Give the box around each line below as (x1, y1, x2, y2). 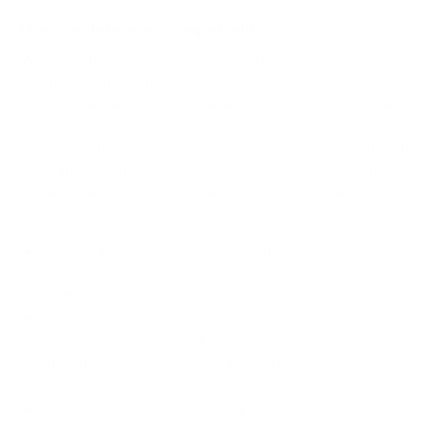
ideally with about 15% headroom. (42, 284, 281, 305)
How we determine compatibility (20, 19, 264, 41)
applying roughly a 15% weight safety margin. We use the (20, 138, 417, 159)
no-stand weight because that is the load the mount (20, 160, 379, 181)
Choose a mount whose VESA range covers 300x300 (41, 240, 402, 261)
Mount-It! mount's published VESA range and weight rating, (20, 116, 427, 137)
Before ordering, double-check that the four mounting (41, 399, 407, 420)
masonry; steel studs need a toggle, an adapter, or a (42, 353, 399, 374)
